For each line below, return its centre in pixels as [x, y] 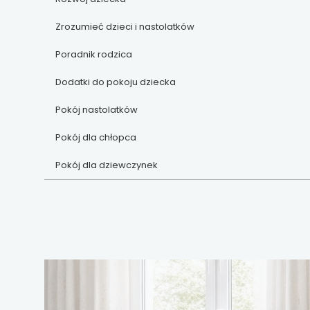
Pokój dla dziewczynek [107, 165]
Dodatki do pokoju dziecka [116, 82]
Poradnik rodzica [94, 54]
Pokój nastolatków [97, 109]
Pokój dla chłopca [96, 137]
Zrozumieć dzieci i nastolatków [125, 26]
